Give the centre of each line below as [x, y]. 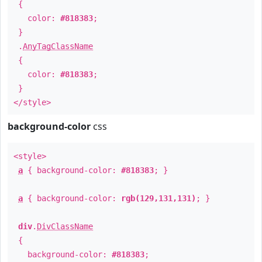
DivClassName [65, 226]
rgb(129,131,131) [158, 198]
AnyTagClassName [58, 46]
